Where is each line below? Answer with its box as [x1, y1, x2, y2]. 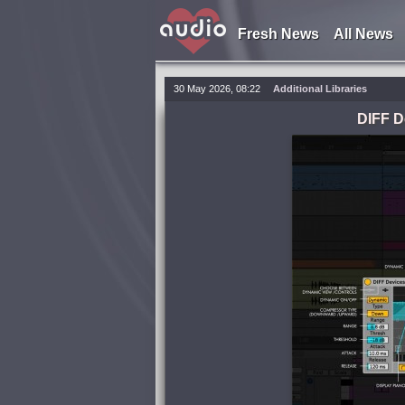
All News [333, 26, 393, 42]
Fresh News [237, 26, 319, 42]
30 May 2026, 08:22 [174, 83, 260, 94]
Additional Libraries [273, 83, 367, 94]
